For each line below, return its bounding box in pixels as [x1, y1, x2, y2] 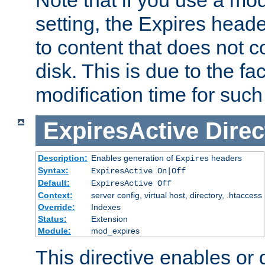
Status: [37, 214, 67, 224]
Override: [37, 202, 75, 212]
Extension [91, 214, 128, 224]
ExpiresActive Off [91, 179, 172, 189]
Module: [37, 226, 71, 236]
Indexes [91, 202, 121, 212]
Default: [37, 178, 70, 188]
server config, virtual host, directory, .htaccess [91, 190, 262, 201]
